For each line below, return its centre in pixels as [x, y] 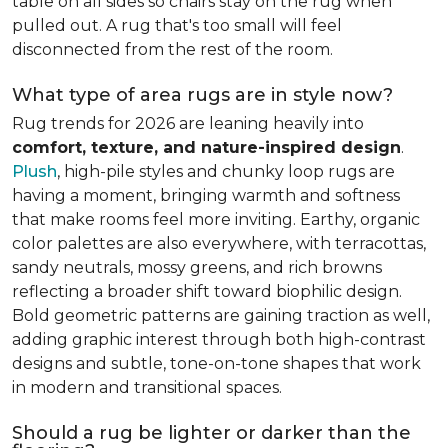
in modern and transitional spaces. [147, 387]
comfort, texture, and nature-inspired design [206, 147]
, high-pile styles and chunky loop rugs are [226, 171]
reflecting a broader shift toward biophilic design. [207, 291]
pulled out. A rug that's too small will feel [177, 25]
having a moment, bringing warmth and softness [206, 195]
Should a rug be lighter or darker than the [211, 433]
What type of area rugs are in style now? [202, 95]
